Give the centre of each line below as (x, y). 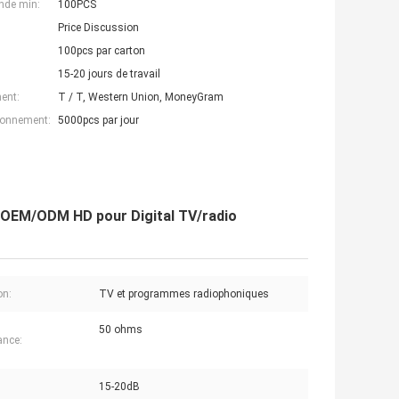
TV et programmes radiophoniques (184, 294)
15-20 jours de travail (109, 74)
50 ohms (121, 330)
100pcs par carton (102, 51)
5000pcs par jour (98, 121)
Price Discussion (98, 28)
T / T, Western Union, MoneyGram (141, 98)
